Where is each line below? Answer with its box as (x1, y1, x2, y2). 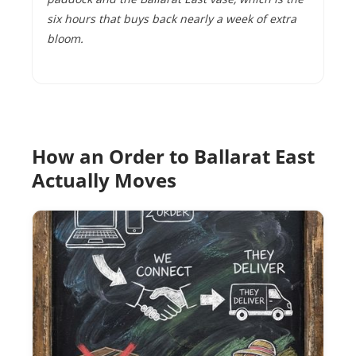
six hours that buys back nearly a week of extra (47, 11, 296, 26)
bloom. (47, 31, 83, 46)
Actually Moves (32, 167, 176, 193)
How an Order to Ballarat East (32, 143, 315, 169)
